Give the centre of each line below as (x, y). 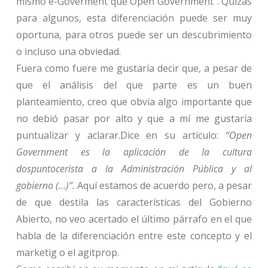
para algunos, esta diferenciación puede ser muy (134, 18)
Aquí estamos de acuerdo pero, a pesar (165, 185)
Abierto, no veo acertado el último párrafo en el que (134, 219)
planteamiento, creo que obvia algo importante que (134, 101)
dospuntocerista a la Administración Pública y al (134, 168)
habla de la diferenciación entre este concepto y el (134, 235)
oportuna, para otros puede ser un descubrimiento (134, 34)
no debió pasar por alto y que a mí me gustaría (134, 118)
